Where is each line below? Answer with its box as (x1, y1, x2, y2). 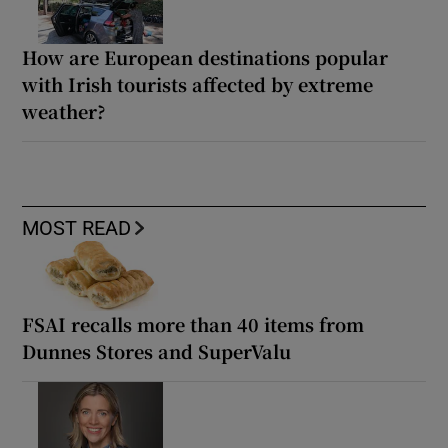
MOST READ (22, 217, 132, 238)
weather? (22, 97, 107, 124)
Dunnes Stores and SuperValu (22, 337, 292, 364)
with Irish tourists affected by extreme (22, 70, 374, 97)
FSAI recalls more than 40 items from (22, 310, 365, 337)
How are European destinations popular (22, 43, 389, 70)
